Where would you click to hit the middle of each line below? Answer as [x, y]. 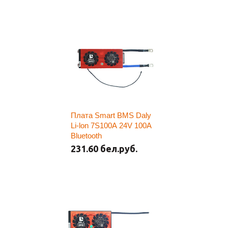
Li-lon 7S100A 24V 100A [111, 125]
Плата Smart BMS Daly [111, 115]
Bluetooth [86, 136]
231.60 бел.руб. [104, 149]
